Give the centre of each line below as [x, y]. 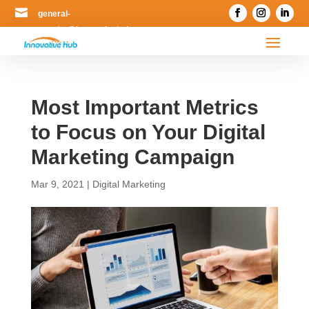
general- [54, 14]
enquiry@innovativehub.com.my [102, 30]
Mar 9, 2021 [57, 185]
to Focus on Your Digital [148, 132]
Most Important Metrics [144, 108]
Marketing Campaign [132, 157]
